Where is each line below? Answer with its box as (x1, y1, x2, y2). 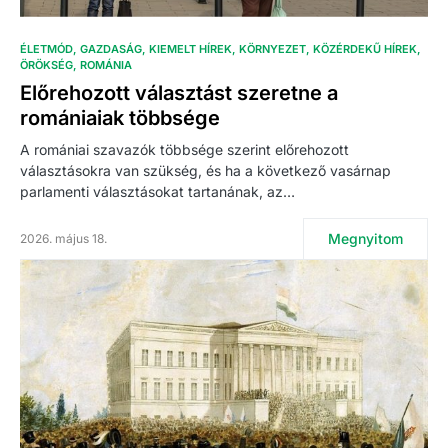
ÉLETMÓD (20, 41, 73, 56)
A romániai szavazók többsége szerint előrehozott (20, 140, 349, 158)
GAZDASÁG (80, 41, 142, 56)
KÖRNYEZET (239, 41, 306, 56)
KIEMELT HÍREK (149, 41, 232, 56)
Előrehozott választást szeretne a (20, 80, 338, 105)
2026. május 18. (20, 230, 107, 246)
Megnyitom (328, 229, 403, 247)
